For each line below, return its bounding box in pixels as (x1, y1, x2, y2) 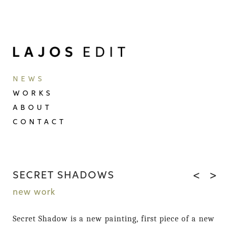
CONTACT (13, 119, 66, 126)
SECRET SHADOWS (13, 170, 114, 181)
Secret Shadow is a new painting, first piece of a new (13, 214, 215, 224)
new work (13, 188, 55, 197)
